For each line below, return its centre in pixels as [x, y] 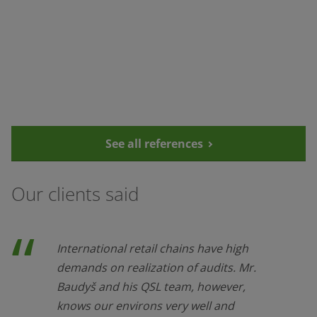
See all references [154, 143]
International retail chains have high [152, 249]
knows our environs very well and [145, 306]
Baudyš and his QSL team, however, [151, 287]
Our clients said [77, 195]
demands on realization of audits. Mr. [156, 268]
